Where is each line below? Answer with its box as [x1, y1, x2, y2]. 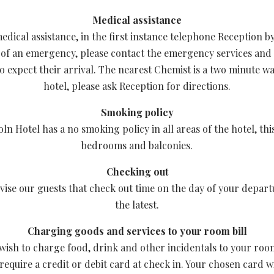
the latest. [115, 198, 159, 211]
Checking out [106, 165, 168, 178]
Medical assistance [92, 13, 182, 26]
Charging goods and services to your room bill [27, 224, 247, 237]
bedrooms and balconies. [81, 139, 193, 152]
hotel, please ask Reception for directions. [43, 80, 231, 92]
